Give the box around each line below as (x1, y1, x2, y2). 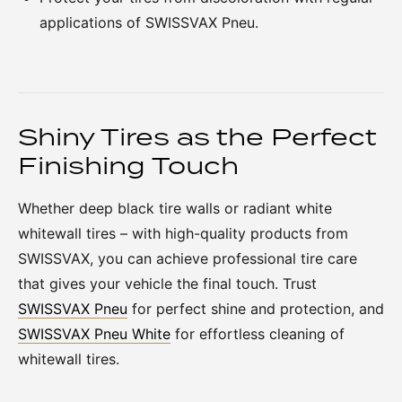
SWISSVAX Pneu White (18, 325, 170, 343)
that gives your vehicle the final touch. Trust (18, 275, 317, 293)
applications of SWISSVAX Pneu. (39, 13, 258, 31)
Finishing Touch (18, 149, 239, 181)
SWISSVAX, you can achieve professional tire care (18, 249, 357, 267)
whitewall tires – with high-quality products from (18, 224, 348, 242)
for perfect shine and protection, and (127, 300, 384, 318)
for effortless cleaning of (170, 325, 345, 343)
